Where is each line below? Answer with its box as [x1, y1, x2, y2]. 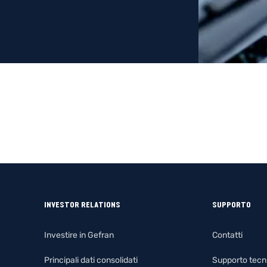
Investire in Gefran [44, 230, 114, 240]
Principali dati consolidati [44, 255, 138, 265]
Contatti [212, 230, 243, 240]
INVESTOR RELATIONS [44, 200, 120, 210]
